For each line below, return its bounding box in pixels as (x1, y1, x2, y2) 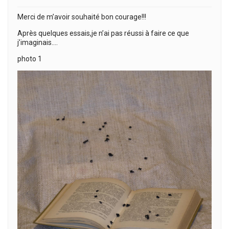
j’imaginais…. (17, 38, 58, 47)
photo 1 (17, 55, 42, 63)
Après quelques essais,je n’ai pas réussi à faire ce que (17, 29, 189, 37)
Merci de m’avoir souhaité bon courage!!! (17, 13, 146, 21)
